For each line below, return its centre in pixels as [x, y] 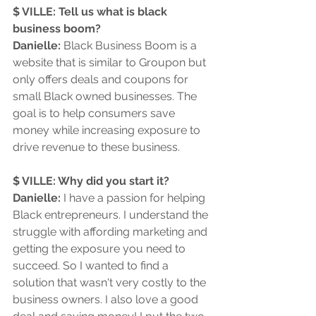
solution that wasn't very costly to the [111, 283]
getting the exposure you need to [101, 249]
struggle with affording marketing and [111, 232]
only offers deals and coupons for [102, 80]
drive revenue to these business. [96, 147]
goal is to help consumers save [95, 114]
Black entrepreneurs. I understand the [112, 215]
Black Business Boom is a [130, 46]
